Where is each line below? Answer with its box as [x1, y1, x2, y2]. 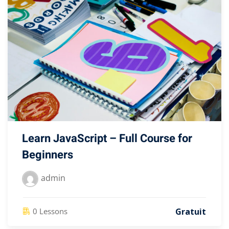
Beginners [22, 146, 73, 163]
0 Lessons [33, 205, 67, 216]
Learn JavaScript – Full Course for [22, 130, 192, 147]
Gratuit [175, 205, 206, 217]
